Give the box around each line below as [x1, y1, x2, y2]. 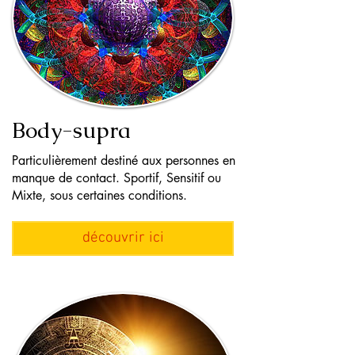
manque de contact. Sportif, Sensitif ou [12, 170, 221, 187]
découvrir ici [82, 228, 164, 247]
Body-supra [12, 116, 131, 145]
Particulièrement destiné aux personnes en [12, 152, 235, 170]
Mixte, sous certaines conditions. [12, 187, 187, 204]
